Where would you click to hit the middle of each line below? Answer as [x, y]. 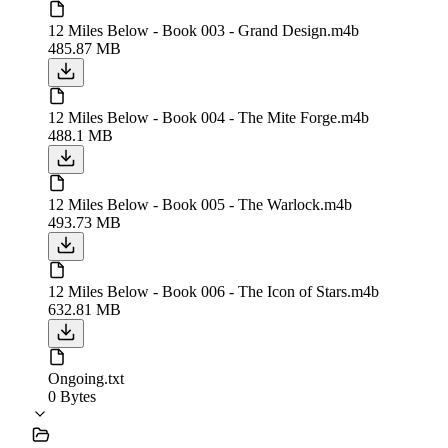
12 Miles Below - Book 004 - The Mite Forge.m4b [208, 117]
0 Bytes [72, 396]
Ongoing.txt [86, 378]
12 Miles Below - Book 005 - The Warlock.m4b [200, 204]
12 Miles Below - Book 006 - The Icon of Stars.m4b [213, 291]
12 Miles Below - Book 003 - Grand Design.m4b [203, 30]
